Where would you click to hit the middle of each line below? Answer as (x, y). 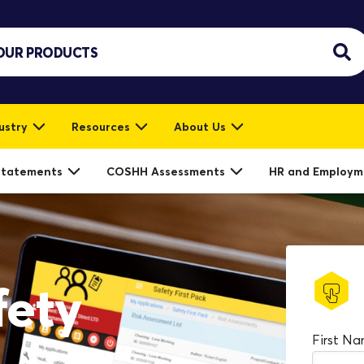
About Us (200, 126)
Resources (101, 126)
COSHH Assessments (166, 171)
